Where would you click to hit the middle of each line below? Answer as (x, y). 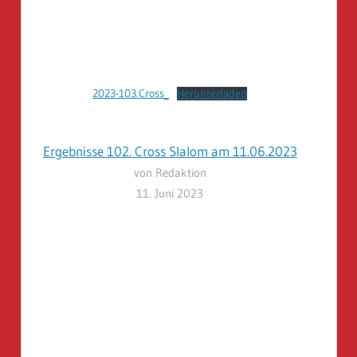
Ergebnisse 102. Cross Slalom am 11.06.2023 (170, 151)
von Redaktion (170, 172)
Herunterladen (212, 93)
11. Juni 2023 (170, 193)
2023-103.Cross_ (131, 93)
